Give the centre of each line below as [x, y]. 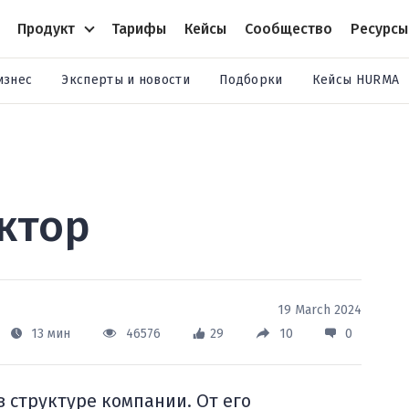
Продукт [46, 28]
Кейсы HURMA [356, 80]
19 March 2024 [320, 310]
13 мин [51, 334]
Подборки [251, 80]
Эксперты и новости [126, 80]
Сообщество [288, 28]
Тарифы [138, 28]
